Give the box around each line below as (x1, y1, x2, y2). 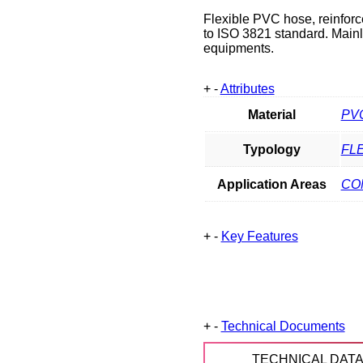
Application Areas (217, 177, 327, 191)
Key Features (220, 228, 298, 243)
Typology (243, 142, 301, 156)
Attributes (220, 81, 275, 96)
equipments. (203, 41, 274, 55)
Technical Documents (220, 318, 345, 333)
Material (248, 107, 297, 122)
